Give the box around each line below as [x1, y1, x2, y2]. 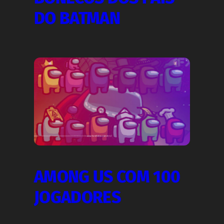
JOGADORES [34, 187, 120, 207]
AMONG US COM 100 [34, 166, 180, 187]
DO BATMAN [34, 8, 120, 29]
